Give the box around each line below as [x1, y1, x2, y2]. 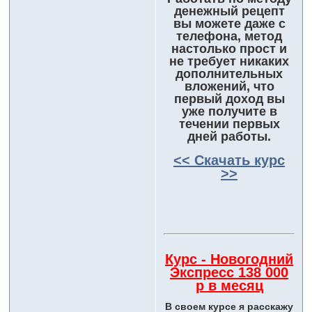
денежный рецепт [173, 4, 285, 19]
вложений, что [184, 79, 274, 94]
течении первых [178, 117, 280, 132]
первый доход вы [173, 92, 285, 107]
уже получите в [181, 104, 277, 119]
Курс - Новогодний [165, 251, 293, 267]
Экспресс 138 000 [170, 265, 288, 281]
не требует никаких [169, 54, 289, 69]
